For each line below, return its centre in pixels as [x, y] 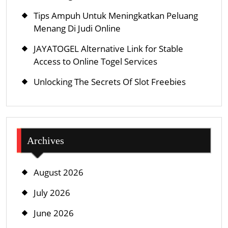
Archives [46, 140]
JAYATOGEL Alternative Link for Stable [108, 48]
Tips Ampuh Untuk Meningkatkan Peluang [116, 15]
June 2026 [54, 213]
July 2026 [52, 192]
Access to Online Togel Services [95, 61]
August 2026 [59, 172]
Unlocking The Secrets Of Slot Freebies [110, 81]
